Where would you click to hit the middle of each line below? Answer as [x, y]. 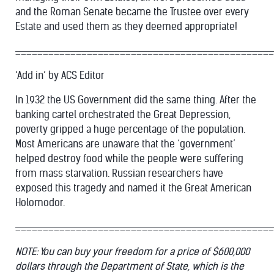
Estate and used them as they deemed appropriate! [126, 27]
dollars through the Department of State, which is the [130, 266]
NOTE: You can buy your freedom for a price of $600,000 [132, 252]
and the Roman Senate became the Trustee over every [132, 12]
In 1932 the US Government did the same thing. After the [136, 100]
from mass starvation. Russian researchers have [119, 173]
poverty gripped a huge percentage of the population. [130, 129]
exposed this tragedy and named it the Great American [133, 188]
